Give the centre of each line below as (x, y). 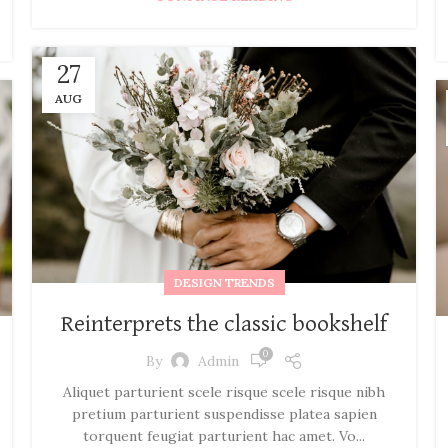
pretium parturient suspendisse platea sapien (224, 414)
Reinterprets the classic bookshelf (224, 324)
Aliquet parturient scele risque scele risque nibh (224, 392)
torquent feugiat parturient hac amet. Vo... (224, 436)
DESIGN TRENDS (224, 283)
